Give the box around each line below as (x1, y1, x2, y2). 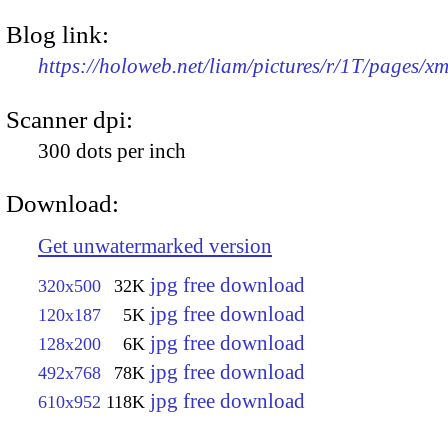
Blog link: (6, 21, 109, 49)
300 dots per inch (38, 138, 186, 163)
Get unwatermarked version (38, 233, 272, 258)
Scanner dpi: (6, 105, 133, 133)
